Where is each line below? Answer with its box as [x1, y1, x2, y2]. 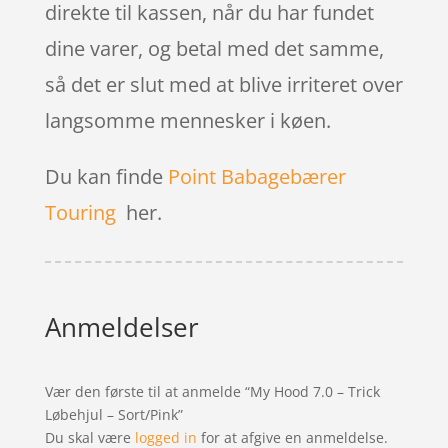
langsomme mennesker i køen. [44, 106, 331, 134]
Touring [44, 198, 116, 226]
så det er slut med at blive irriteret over [44, 70, 403, 98]
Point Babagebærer [167, 162, 346, 190]
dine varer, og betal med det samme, [44, 34, 384, 62]
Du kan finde [44, 162, 168, 190]
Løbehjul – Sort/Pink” [44, 404, 183, 424]
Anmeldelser [44, 308, 199, 345]
